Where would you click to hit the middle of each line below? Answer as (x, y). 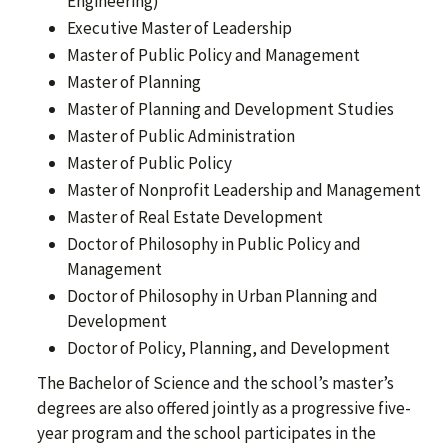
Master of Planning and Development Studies (230, 109)
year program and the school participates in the (206, 433)
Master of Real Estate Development (195, 217)
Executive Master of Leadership (179, 28)
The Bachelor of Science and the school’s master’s (215, 383)
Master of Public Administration (181, 136)
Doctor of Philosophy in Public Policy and (214, 244)
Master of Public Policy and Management (213, 55)
